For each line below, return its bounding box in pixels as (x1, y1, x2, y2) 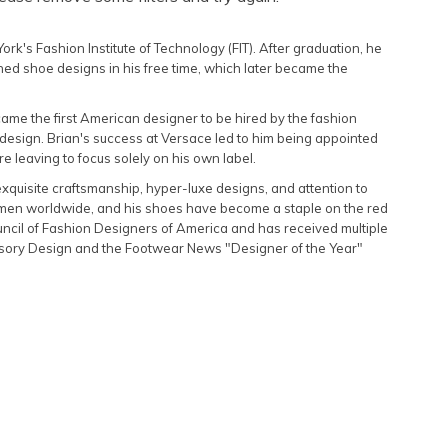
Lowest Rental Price (235, 54, 365, 72)
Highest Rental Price (235, 87, 367, 105)
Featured (235, 21, 295, 39)
